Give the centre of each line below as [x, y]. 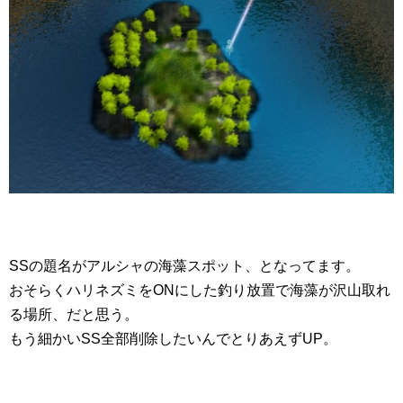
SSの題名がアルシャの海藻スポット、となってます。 [184, 266]
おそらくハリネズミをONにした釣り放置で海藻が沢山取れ [200, 291]
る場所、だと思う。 [74, 315]
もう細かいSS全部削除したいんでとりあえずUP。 [173, 339]
